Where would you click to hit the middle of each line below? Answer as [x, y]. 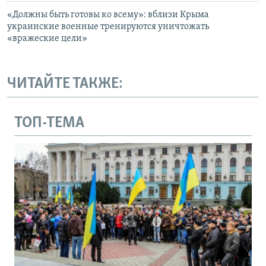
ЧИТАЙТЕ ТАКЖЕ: [65, 84]
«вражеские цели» [47, 39]
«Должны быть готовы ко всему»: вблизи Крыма [108, 15]
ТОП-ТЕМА [49, 123]
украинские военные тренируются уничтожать [108, 27]
